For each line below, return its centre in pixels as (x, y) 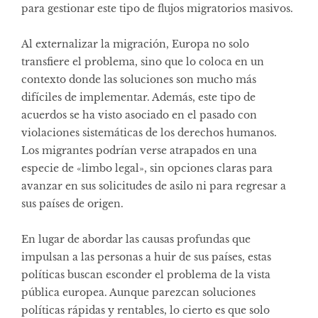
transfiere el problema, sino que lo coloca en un (143, 61)
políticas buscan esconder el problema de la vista (146, 274)
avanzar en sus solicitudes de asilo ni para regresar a (154, 186)
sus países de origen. (72, 203)
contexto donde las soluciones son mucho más (139, 79)
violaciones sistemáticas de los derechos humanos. (149, 132)
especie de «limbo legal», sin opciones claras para (147, 168)
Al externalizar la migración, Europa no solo (135, 44)
